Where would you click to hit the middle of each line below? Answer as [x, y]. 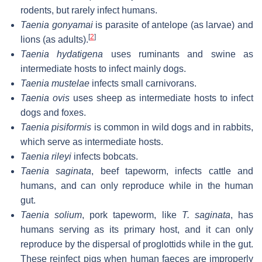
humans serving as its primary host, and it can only [137, 229]
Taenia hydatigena [62, 54]
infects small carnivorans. [143, 83]
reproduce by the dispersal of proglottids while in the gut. [137, 244]
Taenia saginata [56, 171]
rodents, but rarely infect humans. [89, 10]
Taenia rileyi [46, 156]
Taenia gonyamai [57, 25]
